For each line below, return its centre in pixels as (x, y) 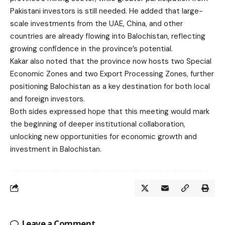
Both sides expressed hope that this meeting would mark (110, 111)
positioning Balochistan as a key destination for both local (110, 86)
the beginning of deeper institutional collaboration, (98, 124)
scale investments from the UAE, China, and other (96, 23)
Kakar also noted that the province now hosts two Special (111, 61)
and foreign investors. (47, 99)
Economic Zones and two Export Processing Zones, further (112, 74)
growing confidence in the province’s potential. (91, 48)
